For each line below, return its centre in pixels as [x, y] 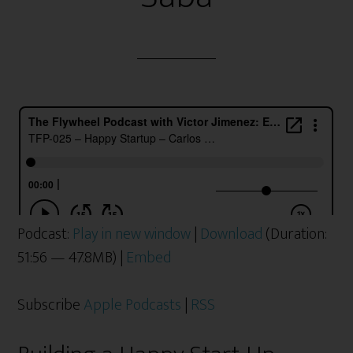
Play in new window [132, 234]
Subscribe [51, 305]
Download [232, 234]
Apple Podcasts [133, 305]
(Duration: [295, 234]
